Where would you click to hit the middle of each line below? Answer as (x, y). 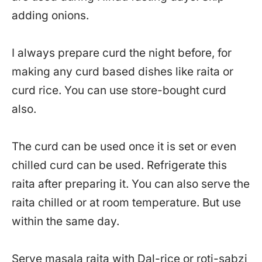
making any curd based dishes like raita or (123, 72)
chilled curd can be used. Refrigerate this (119, 166)
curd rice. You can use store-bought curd (119, 91)
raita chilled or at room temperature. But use (126, 203)
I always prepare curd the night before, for (122, 53)
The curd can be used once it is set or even (124, 147)
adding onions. (50, 16)
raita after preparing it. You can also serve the (131, 184)
